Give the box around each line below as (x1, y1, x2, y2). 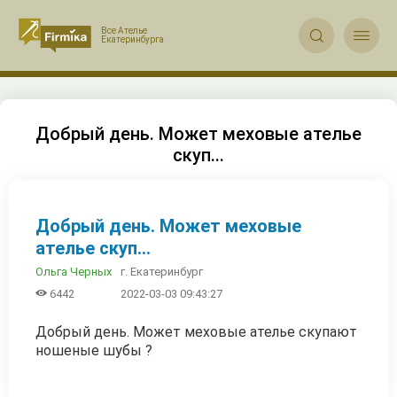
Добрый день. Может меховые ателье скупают (35, 323, 357, 341)
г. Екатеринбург (121, 264, 203, 278)
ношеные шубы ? (35, 342, 152, 360)
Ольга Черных (35, 265, 112, 279)
